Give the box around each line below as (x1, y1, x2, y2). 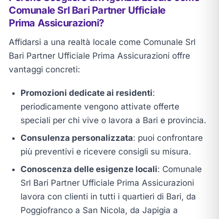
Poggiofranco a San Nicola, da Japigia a (20, 205, 178, 215)
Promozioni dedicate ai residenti (20, 88, 153, 98)
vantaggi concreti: (8, 64, 80, 74)
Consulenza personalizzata (20, 132, 133, 143)
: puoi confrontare (132, 132, 203, 143)
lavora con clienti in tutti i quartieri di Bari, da (20, 191, 196, 201)
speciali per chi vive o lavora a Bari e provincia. (20, 115, 206, 125)
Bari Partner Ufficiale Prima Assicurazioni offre (8, 50, 190, 61)
